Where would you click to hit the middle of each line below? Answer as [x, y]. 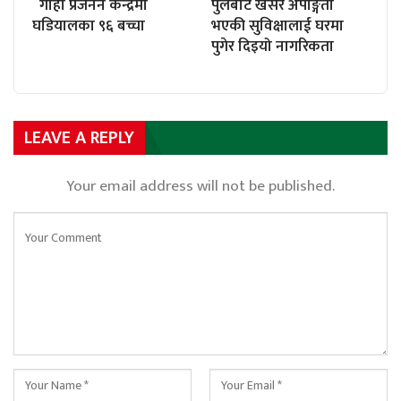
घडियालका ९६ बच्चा [89, 26]
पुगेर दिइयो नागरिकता [274, 47]
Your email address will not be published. [200, 186]
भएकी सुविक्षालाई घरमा [277, 26]
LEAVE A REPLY [79, 138]
